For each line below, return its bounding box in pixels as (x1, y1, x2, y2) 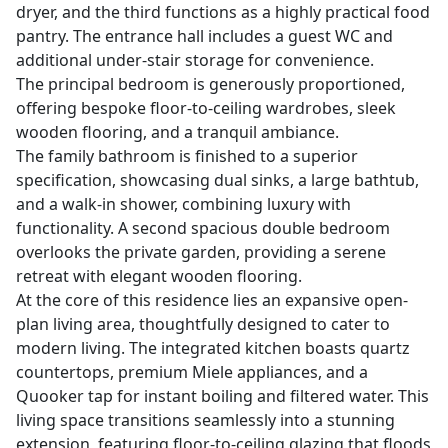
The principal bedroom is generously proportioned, (16, 73, 405, 96)
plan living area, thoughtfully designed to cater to (16, 313, 390, 336)
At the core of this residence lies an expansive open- (16, 289, 408, 312)
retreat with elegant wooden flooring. (16, 265, 302, 288)
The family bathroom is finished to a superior (16, 145, 358, 168)
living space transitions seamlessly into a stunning (16, 409, 395, 432)
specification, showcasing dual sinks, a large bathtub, (16, 169, 419, 192)
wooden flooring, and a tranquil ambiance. (16, 121, 339, 144)
